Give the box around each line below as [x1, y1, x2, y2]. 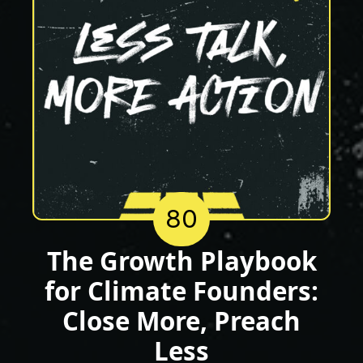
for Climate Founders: [45, 274, 318, 308]
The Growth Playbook [46, 244, 317, 278]
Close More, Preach [62, 304, 301, 338]
